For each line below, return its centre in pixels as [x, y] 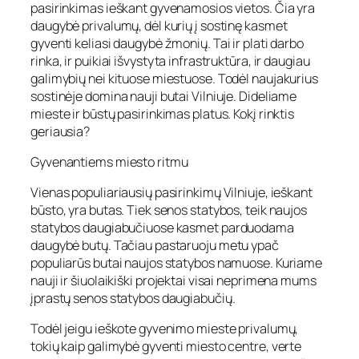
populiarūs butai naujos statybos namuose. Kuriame [177, 263]
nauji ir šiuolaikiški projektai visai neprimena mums [173, 281]
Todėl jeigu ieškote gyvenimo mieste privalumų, [165, 329]
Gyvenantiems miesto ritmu [109, 161]
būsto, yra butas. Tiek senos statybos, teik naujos [169, 210]
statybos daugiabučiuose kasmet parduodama [162, 228]
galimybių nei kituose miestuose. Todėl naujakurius [174, 78]
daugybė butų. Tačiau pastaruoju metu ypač [155, 246]
